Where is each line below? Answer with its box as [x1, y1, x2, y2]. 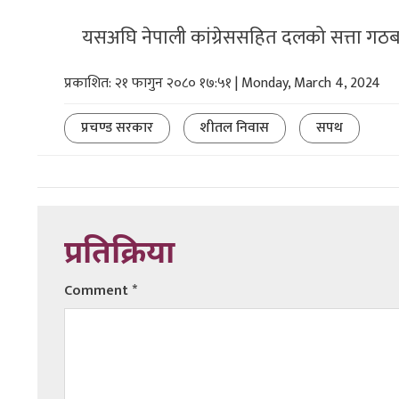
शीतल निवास [200, 116, 269, 141]
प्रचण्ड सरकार [81, 116, 153, 141]
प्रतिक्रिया [64, 235, 175, 276]
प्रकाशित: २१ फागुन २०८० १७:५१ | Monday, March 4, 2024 [64, 71, 380, 96]
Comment [64, 279, 132, 304]
